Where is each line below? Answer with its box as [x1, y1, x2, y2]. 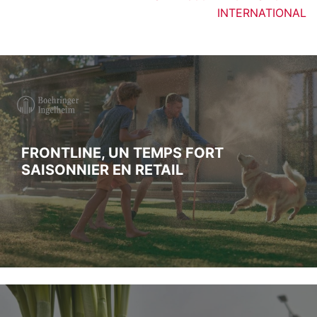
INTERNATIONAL [217, 5, 306, 20]
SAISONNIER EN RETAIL [21, 161, 183, 178]
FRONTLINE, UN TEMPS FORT [21, 144, 224, 161]
